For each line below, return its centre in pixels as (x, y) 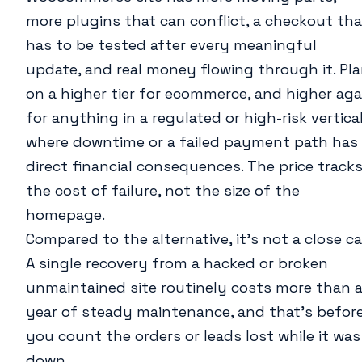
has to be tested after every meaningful (171, 45)
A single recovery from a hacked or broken (177, 263)
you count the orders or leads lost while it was (193, 336)
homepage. (65, 215)
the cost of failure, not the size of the (163, 191)
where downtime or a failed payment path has (192, 142)
